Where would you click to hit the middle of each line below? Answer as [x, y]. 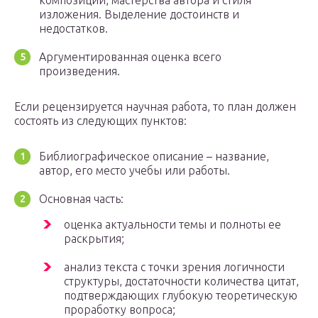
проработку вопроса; [120, 310]
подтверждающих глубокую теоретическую [181, 296]
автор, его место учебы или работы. [135, 171]
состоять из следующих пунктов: [100, 121]
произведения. [79, 71]
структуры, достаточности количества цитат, [181, 281]
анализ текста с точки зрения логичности [174, 267]
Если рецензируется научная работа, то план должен [155, 107]
